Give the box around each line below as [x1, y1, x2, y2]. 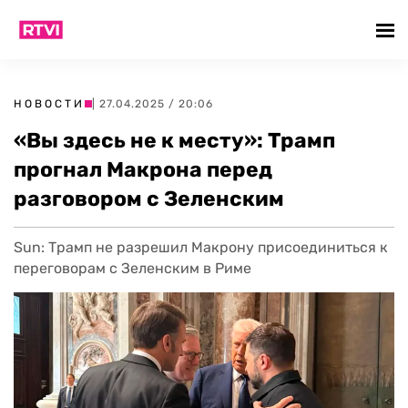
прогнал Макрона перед [14, 157, 272, 182]
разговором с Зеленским [14, 186, 284, 211]
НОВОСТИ [14, 97, 85, 110]
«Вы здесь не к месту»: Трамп [14, 127, 335, 153]
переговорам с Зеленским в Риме [14, 260, 251, 277]
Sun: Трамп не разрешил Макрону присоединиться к [14, 239, 388, 256]
